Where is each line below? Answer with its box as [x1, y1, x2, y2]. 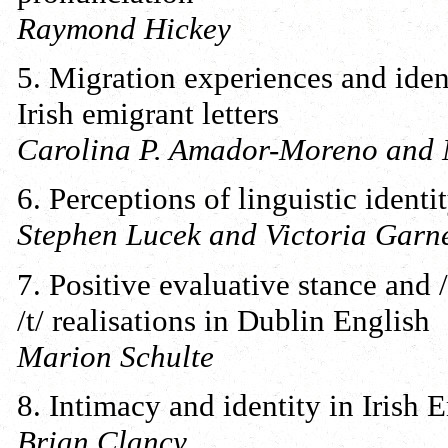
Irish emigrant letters [17, 96, 279, 132]
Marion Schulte [17, 338, 214, 374]
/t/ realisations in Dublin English [17, 302, 430, 338]
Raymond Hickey [17, 10, 231, 46]
